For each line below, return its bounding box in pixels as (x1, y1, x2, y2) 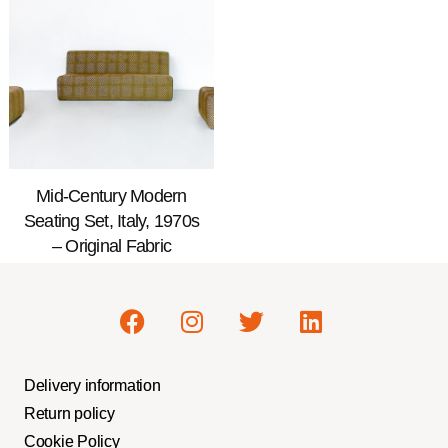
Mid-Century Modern (36, 186, 187, 207)
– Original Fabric (51, 236, 172, 257)
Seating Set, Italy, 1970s (23, 211, 200, 232)
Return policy (24, 405, 115, 423)
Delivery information (24, 377, 161, 395)
